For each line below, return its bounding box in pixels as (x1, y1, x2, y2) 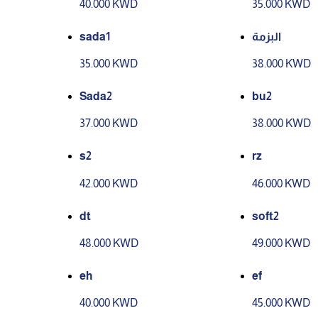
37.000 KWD (79, 117, 138, 130)
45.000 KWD (252, 297, 311, 309)
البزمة (252, 30, 282, 43)
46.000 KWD (252, 177, 311, 190)
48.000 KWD (79, 236, 138, 249)
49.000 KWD (252, 236, 311, 249)
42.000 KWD (79, 177, 138, 190)
